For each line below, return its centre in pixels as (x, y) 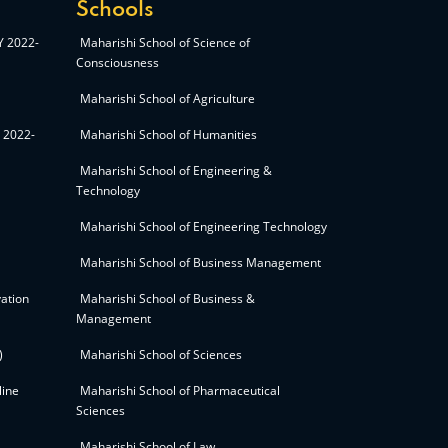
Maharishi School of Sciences (161, 354)
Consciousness (117, 62)
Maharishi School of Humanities (168, 134)
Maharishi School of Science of (165, 42)
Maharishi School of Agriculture (167, 98)
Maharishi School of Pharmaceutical (180, 390)
